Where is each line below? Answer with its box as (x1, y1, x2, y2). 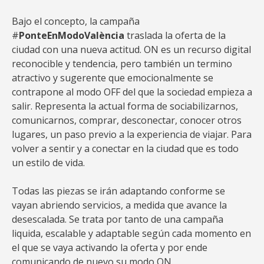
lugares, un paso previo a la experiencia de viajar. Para (12, 128, 252, 141)
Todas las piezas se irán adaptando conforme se (12, 184, 225, 197)
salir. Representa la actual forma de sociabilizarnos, (12, 100, 238, 113)
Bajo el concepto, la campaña (12, 15, 140, 28)
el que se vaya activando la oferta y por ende (12, 241, 207, 254)
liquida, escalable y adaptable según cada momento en (12, 227, 251, 240)
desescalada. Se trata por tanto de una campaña (12, 213, 223, 226)
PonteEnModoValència (19, 29, 124, 42)
